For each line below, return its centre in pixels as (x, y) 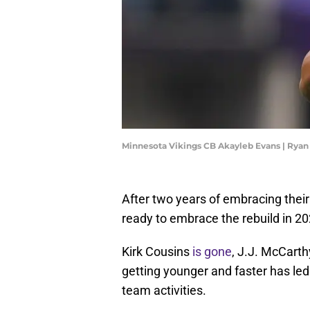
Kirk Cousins (157, 252)
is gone (212, 252)
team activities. (164, 291)
